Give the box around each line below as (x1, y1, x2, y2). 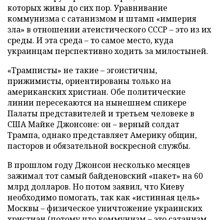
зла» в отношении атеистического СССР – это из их (7, 24, 211, 35)
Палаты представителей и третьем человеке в (7, 108, 194, 119)
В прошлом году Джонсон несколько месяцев (7, 159, 190, 170)
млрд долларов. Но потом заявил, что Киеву (7, 181, 184, 192)
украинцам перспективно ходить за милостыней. (7, 45, 208, 56)
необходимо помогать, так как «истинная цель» (7, 192, 200, 203)
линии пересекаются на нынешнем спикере (7, 97, 187, 108)
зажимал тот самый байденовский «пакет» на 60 (7, 170, 203, 181)
